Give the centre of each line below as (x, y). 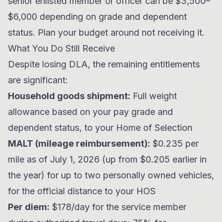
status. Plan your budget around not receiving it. (106, 32)
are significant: (38, 80)
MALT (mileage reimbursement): (79, 143)
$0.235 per (174, 143)
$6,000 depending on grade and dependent (97, 17)
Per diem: (29, 207)
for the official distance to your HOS (82, 191)
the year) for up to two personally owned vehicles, (111, 175)
